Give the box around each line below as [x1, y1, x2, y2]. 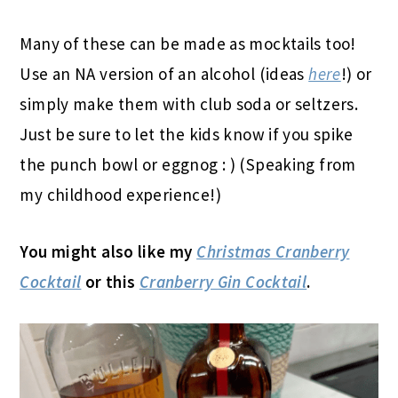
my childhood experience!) [20, 184, 221, 206]
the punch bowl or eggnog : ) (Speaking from [20, 154, 356, 176]
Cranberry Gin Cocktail [139, 271, 307, 293]
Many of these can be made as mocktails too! [20, 33, 356, 55]
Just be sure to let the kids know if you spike [20, 123, 354, 146]
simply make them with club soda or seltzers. [20, 93, 359, 115]
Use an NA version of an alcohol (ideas [20, 63, 309, 85]
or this [81, 271, 139, 293]
